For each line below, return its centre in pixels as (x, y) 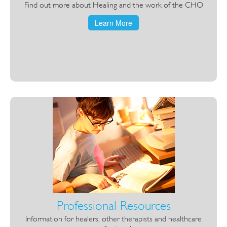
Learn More (113, 23)
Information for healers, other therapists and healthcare (113, 219)
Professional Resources (113, 206)
